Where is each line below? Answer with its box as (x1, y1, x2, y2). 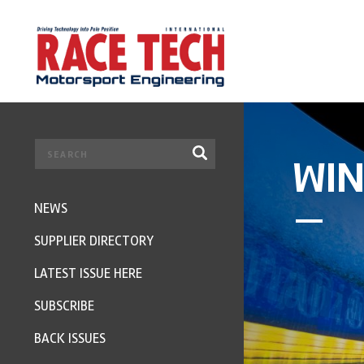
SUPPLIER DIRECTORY (34, 232, 154, 249)
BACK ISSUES (34, 330, 106, 347)
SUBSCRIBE (34, 297, 94, 314)
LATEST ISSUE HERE (34, 265, 142, 282)
